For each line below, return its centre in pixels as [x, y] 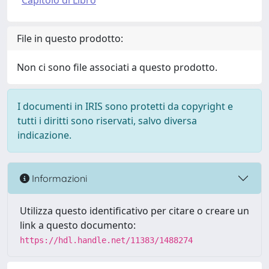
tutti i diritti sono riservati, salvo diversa [107, 121]
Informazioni [58, 178]
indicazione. [44, 135]
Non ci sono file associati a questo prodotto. [117, 67]
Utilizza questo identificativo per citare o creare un [134, 211]
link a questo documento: [78, 225]
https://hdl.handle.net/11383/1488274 [106, 240]
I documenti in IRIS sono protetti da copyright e [125, 106]
